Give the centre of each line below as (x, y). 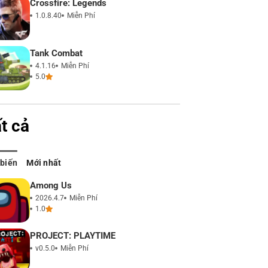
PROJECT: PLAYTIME (73, 236)
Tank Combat (56, 53)
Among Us (51, 186)
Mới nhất (44, 163)
